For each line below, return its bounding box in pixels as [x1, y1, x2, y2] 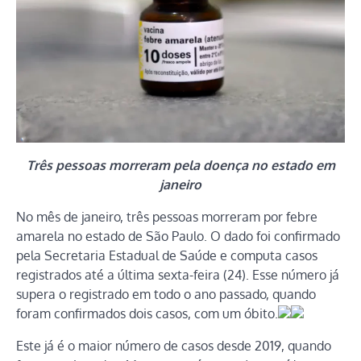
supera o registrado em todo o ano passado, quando [16, 285, 316, 302]
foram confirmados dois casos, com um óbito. [16, 305, 278, 322]
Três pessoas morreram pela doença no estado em [26, 156, 335, 173]
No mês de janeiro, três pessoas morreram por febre [16, 208, 317, 225]
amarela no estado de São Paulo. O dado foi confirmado [16, 227, 340, 244]
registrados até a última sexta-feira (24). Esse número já [16, 266, 339, 283]
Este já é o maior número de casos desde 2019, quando [16, 337, 331, 354]
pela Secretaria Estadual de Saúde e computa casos [16, 247, 317, 263]
